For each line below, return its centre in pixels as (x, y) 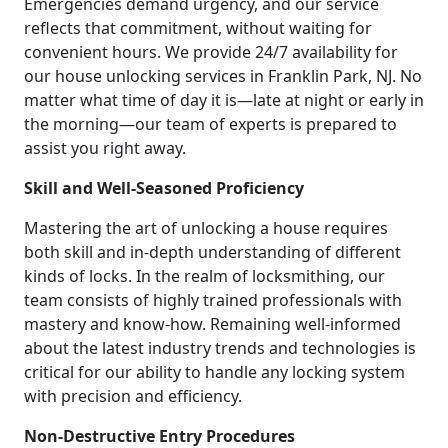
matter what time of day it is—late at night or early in (224, 99)
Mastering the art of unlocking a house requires (206, 227)
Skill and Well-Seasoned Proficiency (164, 187)
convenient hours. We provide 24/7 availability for (211, 51)
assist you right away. (105, 147)
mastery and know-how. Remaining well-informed (212, 323)
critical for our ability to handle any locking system (214, 371)
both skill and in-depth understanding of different (212, 251)
